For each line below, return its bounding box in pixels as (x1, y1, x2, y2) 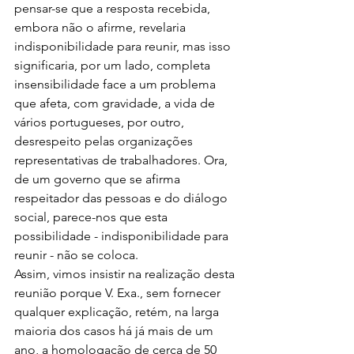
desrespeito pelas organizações (14, 134, 196, 149)
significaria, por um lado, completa (14, 58, 213, 73)
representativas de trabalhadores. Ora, (14, 153, 231, 168)
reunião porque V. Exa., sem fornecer (14, 285, 224, 300)
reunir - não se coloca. (14, 247, 138, 262)
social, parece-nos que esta (14, 209, 171, 224)
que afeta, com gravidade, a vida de (14, 96, 218, 111)
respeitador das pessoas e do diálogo (14, 190, 231, 205)
